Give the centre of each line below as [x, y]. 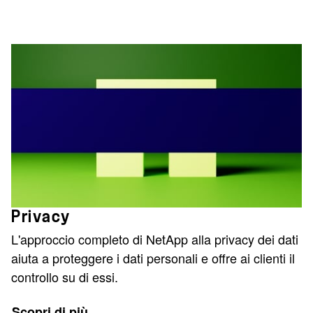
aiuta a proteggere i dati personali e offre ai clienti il [153, 257]
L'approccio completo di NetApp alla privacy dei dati [155, 239]
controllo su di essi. [65, 276]
